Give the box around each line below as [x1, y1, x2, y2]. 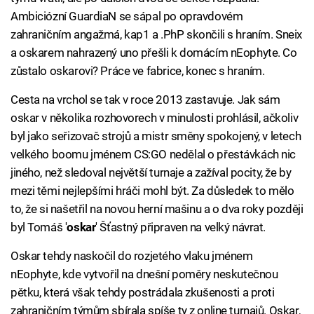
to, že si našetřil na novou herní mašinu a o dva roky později [11, 202, 303, 217]
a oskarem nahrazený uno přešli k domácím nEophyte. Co [11, 46, 297, 60]
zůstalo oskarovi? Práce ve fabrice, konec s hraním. [11, 64, 265, 78]
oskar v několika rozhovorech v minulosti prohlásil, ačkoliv [11, 111, 299, 125]
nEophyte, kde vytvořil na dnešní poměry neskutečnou [11, 267, 278, 282]
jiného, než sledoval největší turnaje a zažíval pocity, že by [11, 165, 292, 180]
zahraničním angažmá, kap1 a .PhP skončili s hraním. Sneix [11, 27, 302, 42]
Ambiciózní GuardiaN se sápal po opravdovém [11, 9, 243, 24]
